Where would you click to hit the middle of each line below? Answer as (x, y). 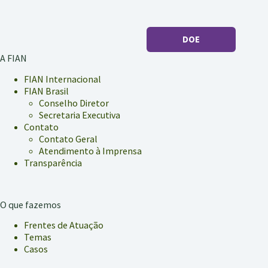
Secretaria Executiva (80, 115)
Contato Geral (68, 138)
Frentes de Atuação (64, 225)
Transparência (53, 162)
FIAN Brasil (46, 91)
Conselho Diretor (74, 103)
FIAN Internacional (63, 79)
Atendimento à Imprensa (90, 150)
